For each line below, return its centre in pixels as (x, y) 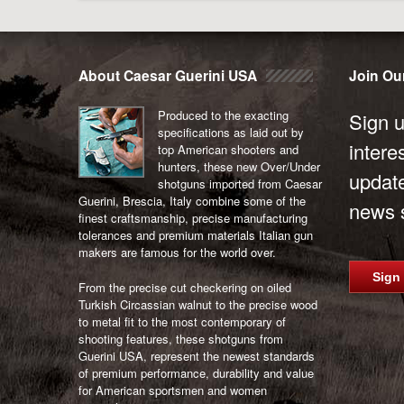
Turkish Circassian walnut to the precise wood (198, 304)
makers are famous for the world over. (177, 252)
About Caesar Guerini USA (168, 75)
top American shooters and (228, 149)
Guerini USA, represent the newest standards (197, 355)
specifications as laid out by (231, 132)
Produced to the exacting (223, 115)
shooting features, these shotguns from (181, 338)
